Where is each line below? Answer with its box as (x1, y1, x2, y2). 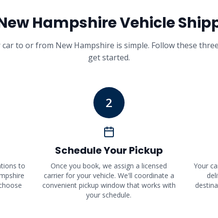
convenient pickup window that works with (42, 181, 176, 190)
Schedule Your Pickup (54, 144, 163, 157)
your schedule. (86, 190, 132, 200)
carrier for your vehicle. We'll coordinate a (43, 171, 174, 180)
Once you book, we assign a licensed (51, 161, 167, 170)
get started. (88, 52, 130, 63)
